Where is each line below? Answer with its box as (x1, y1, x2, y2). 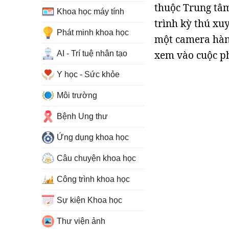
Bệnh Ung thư (57, 112, 108, 121)
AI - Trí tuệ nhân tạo (57, 49, 127, 58)
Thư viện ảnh (57, 217, 105, 225)
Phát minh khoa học (57, 28, 129, 37)
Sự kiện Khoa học (57, 196, 122, 204)
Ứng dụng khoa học (57, 133, 129, 142)
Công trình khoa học (57, 175, 130, 184)
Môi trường (57, 91, 97, 100)
